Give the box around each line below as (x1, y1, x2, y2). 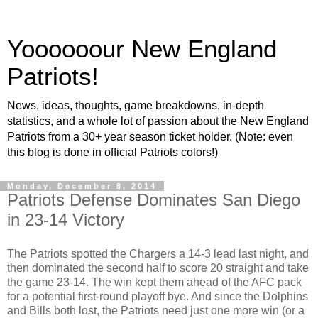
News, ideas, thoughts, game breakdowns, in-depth (7, 99, 264, 111)
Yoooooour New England (7, 35, 277, 62)
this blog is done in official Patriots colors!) (7, 146, 218, 158)
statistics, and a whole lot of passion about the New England (7, 115, 309, 127)
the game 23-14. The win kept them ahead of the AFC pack (7, 275, 302, 288)
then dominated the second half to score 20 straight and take (7, 261, 309, 274)
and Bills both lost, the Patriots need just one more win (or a (7, 304, 305, 317)
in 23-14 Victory (7, 210, 124, 229)
